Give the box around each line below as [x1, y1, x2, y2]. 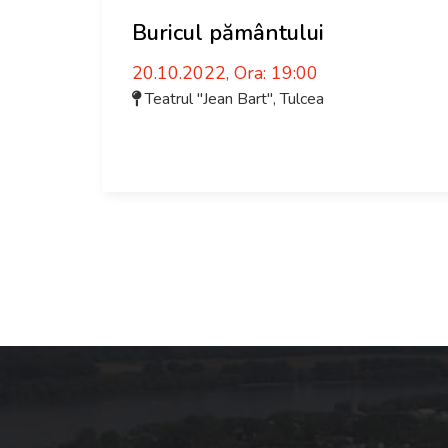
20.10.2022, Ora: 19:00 [132, 61, 318, 85]
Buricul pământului [132, 18, 324, 48]
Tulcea [280, 88, 324, 110]
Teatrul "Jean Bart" [145, 88, 273, 110]
